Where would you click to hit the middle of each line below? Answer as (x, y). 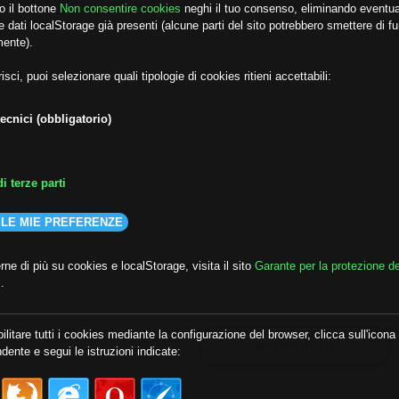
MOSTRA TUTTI (294, 346)
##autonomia (173, 266)
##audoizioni (77, 266)
